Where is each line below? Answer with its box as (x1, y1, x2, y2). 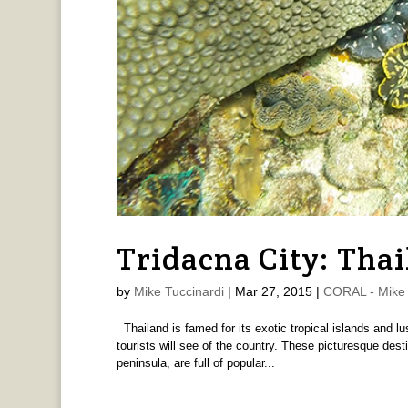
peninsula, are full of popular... (116, 355, 275, 370)
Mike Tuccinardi (133, 283, 224, 299)
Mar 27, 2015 (234, 283, 312, 299)
